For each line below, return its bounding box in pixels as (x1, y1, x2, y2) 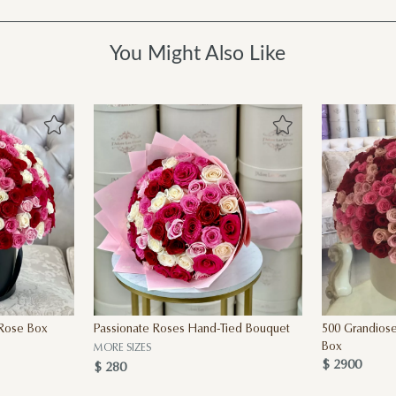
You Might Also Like (110, 42, 286, 64)
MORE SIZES (93, 342, 151, 354)
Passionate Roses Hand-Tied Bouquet (93, 323, 290, 336)
